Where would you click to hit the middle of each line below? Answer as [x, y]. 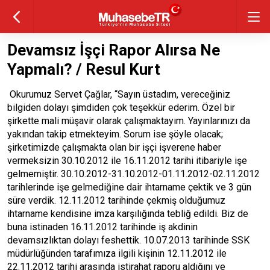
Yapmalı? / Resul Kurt [84, 69]
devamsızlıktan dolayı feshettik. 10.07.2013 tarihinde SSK [128, 240]
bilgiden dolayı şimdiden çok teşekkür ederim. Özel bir [121, 108]
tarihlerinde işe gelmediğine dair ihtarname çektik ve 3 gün [129, 187]
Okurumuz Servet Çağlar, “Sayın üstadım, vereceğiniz [119, 94]
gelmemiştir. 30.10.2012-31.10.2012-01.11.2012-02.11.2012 [133, 174]
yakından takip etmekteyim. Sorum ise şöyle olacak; [115, 134]
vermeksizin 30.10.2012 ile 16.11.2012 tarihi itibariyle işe [127, 161]
